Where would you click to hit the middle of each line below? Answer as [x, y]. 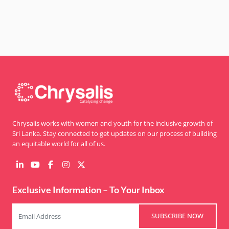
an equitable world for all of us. [59, 143]
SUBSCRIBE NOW [177, 216]
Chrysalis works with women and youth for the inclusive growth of [112, 123]
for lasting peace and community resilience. [82, 7]
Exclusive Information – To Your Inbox [88, 189]
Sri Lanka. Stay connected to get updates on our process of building [114, 133]
